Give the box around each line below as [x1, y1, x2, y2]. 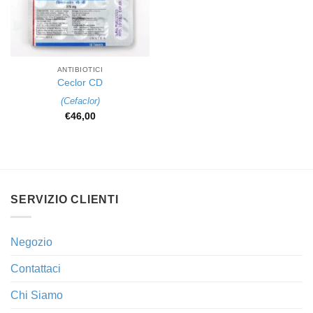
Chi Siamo [10, 289, 63, 301]
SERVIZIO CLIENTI [10, 193, 119, 205]
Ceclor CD [57, 77, 103, 88]
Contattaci [10, 262, 61, 275]
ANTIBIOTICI [57, 65, 103, 73]
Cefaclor [63, 96, 97, 107]
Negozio [10, 235, 52, 248]
